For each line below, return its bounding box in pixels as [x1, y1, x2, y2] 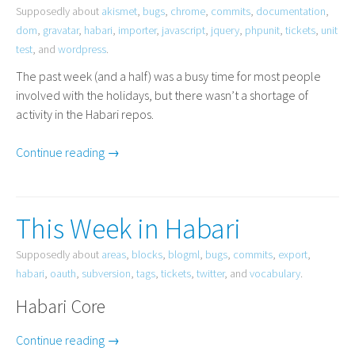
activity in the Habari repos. [16, 106, 154, 122]
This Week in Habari [16, 211, 241, 246]
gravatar [43, 23, 78, 37]
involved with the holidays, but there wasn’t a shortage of [16, 87, 308, 103]
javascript [162, 23, 205, 37]
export [278, 247, 307, 261]
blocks [132, 247, 162, 261]
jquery [211, 23, 239, 37]
